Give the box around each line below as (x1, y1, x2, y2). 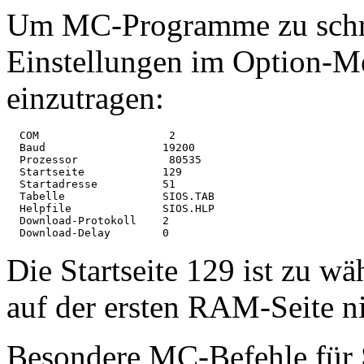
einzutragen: (6, 80, 164, 116)
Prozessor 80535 (6, 154, 201, 167)
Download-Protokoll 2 (6, 214, 169, 227)
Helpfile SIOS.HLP (6, 202, 214, 215)
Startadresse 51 (6, 178, 175, 191)
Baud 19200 (6, 141, 214, 154)
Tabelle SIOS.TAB (6, 190, 214, 203)
